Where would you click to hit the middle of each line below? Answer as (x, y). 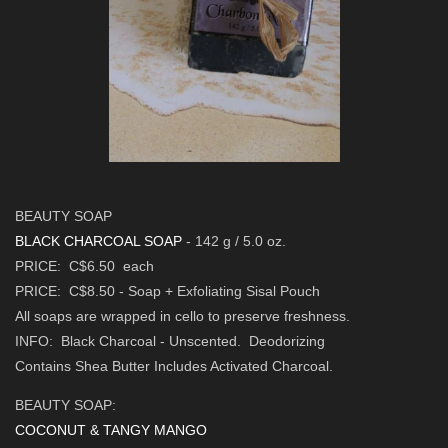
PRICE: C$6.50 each (84, 266)
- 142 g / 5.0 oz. (236, 241)
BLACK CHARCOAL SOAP (100, 241)
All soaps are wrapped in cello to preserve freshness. (182, 316)
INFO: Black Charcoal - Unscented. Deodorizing (170, 341)
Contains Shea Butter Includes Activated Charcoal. (174, 366)
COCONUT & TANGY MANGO (111, 430)
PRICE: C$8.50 (65, 291)
